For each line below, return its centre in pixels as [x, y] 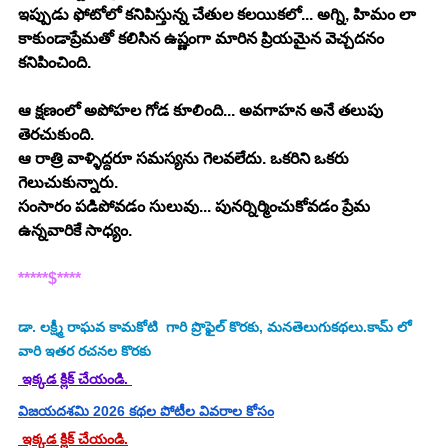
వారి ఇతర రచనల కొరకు [84, 350]
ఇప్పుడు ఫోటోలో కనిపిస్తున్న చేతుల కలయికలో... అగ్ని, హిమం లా [219, 14]
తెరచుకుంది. [56, 134]
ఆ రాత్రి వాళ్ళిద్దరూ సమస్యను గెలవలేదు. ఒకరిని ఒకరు [185, 158]
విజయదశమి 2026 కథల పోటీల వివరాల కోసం [146, 410]
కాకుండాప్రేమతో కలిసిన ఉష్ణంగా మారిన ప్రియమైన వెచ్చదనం [203, 38]
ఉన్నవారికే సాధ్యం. [75, 230]
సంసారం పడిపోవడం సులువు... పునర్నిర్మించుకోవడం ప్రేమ [196, 206]
